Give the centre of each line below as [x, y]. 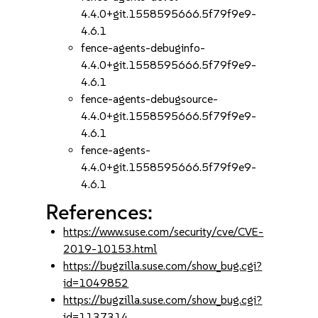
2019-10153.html [110, 249]
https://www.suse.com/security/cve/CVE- [164, 232]
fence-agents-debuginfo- [143, 48]
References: [99, 212]
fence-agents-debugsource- [150, 99]
